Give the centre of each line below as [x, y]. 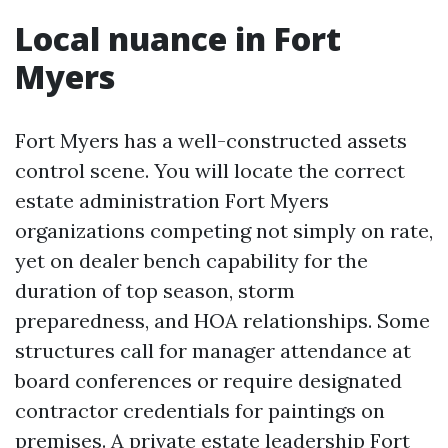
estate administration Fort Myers [172, 200]
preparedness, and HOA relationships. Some [222, 320]
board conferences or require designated [208, 380]
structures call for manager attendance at [213, 350]
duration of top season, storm [155, 290]
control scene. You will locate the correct [210, 170]
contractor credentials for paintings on [200, 410]
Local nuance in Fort [178, 38]
